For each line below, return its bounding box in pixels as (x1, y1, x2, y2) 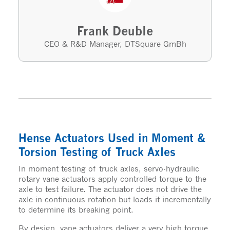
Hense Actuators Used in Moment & (18, 131, 205, 145)
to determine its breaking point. (18, 204, 133, 214)
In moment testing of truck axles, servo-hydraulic (18, 163, 199, 173)
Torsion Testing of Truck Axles (18, 145, 176, 159)
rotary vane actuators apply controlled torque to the (18, 174, 206, 183)
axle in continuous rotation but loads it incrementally (18, 194, 211, 204)
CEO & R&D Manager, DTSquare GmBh (44, 39, 186, 48)
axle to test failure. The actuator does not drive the (18, 184, 202, 194)
